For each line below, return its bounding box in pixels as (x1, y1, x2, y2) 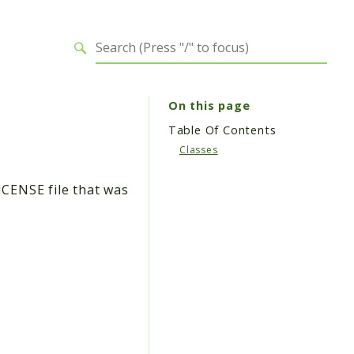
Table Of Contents (168, 122, 277, 138)
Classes (179, 143, 218, 157)
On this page (168, 97, 250, 113)
